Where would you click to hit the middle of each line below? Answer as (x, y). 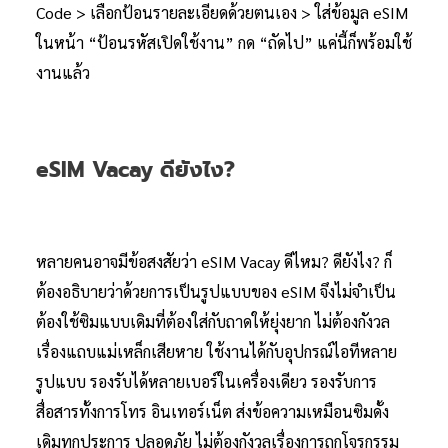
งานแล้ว (65, 72)
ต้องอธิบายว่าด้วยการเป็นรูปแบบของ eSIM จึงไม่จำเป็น (216, 291)
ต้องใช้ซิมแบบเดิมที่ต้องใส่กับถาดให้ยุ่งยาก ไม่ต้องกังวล (213, 321)
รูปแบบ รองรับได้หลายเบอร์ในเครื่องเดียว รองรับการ (206, 381)
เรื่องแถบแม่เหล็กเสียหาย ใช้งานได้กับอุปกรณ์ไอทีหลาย (216, 351)
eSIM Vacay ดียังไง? (135, 169)
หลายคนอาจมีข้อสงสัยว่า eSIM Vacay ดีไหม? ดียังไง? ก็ (214, 261)
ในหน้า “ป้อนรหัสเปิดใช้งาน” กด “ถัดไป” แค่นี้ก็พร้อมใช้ (224, 42)
